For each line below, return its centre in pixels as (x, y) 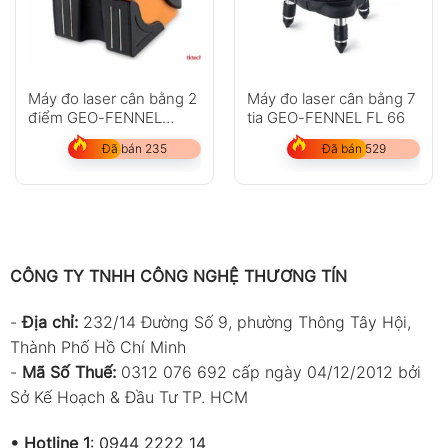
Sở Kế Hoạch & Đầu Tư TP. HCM (128, 397)
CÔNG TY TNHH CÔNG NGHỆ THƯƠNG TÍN (178, 276)
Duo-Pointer (70, 136)
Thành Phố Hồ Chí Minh (97, 347)
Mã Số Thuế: (68, 372)
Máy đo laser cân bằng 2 (112, 98)
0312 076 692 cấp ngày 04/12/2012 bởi (270, 372)
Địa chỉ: (52, 322)
